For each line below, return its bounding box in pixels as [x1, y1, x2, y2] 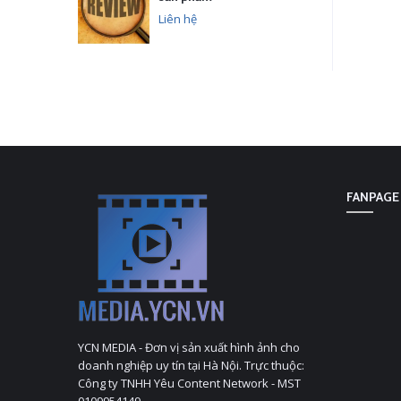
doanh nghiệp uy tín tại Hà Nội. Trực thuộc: [78, 357, 304, 374]
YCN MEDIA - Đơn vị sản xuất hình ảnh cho [78, 339, 300, 356]
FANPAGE [346, 189, 399, 206]
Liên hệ [158, 11, 197, 27]
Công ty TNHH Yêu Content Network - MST [78, 375, 301, 392]
